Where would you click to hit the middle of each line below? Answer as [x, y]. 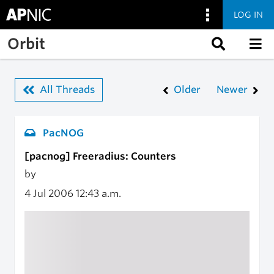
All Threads [67, 90]
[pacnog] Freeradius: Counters [100, 156]
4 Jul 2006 [50, 194]
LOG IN [248, 14]
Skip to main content [57, 36]
